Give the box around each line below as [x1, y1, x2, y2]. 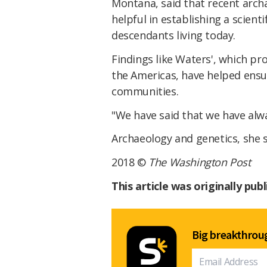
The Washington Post [148, 155, 251, 170]
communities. [111, 83, 179, 98]
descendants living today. [111, 28, 236, 43]
